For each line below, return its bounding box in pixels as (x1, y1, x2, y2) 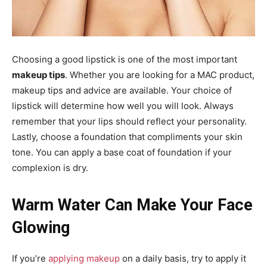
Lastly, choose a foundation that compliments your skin (12, 131, 243, 142)
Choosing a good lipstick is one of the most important (12, 53, 237, 65)
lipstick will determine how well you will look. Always (12, 100, 234, 111)
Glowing (12, 218, 70, 237)
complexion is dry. (12, 162, 88, 173)
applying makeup (48, 252, 120, 264)
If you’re (12, 252, 48, 264)
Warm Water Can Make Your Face (12, 195, 253, 215)
